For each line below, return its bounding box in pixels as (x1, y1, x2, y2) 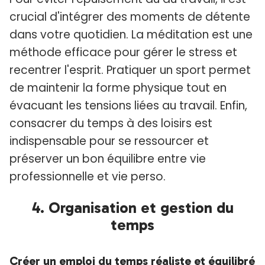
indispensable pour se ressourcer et (9, 133, 209, 150)
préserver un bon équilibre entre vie (9, 151, 206, 167)
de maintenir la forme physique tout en (9, 80, 227, 96)
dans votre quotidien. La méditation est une (9, 27, 253, 43)
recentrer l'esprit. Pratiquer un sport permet (9, 62, 251, 79)
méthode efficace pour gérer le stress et (9, 44, 237, 61)
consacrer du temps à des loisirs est (9, 115, 212, 132)
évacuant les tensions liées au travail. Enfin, (9, 98, 247, 114)
